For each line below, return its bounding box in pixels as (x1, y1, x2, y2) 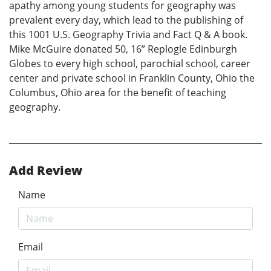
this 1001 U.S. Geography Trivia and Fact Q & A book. (9, 27, 247, 41)
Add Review (9, 162, 82, 178)
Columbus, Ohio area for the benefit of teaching (9, 85, 226, 99)
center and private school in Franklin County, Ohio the (9, 71, 255, 85)
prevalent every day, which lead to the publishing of (9, 13, 243, 27)
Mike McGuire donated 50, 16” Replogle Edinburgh (9, 42, 237, 56)
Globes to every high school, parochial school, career (9, 56, 250, 70)
